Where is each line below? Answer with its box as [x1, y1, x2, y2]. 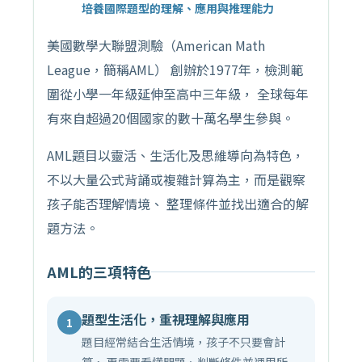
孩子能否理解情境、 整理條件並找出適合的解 [47, 194, 309, 214]
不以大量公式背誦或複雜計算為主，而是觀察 [47, 170, 305, 190]
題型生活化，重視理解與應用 [82, 309, 250, 330]
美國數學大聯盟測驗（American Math [47, 36, 265, 56]
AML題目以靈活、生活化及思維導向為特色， [47, 145, 305, 166]
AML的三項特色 [47, 261, 151, 283]
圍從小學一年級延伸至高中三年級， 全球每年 [47, 84, 309, 104]
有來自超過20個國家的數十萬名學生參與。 [47, 108, 294, 128]
